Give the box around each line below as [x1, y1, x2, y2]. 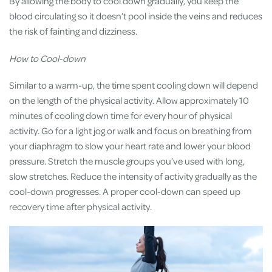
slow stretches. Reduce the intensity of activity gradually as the [9, 169, 257, 182]
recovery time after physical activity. [9, 200, 152, 212]
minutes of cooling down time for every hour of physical [9, 109, 232, 121]
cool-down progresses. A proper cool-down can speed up [9, 185, 240, 197]
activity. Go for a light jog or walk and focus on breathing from [9, 124, 252, 137]
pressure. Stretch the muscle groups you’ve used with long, [9, 154, 245, 167]
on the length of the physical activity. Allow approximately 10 [9, 93, 249, 106]
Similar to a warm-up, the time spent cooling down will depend [9, 78, 258, 91]
